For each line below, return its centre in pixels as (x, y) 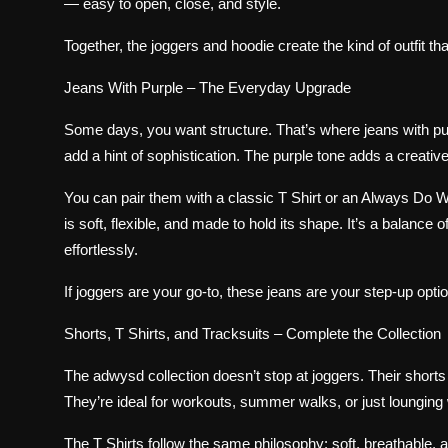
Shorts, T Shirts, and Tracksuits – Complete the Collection (252, 334)
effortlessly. (101, 250)
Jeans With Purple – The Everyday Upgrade (207, 88)
